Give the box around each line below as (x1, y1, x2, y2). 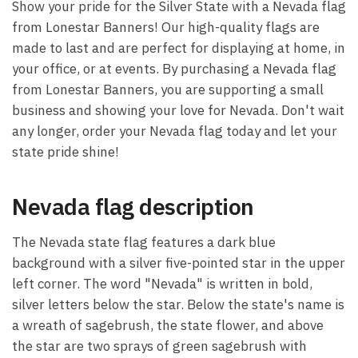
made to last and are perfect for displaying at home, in (12, 39, 345, 58)
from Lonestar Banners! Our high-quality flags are (12, 18, 320, 37)
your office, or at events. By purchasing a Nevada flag (12, 60, 336, 78)
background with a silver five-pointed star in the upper (12, 253, 345, 272)
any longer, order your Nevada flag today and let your (12, 122, 337, 141)
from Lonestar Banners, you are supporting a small (12, 81, 324, 99)
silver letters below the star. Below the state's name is (12, 295, 344, 313)
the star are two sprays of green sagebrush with (12, 336, 307, 355)
